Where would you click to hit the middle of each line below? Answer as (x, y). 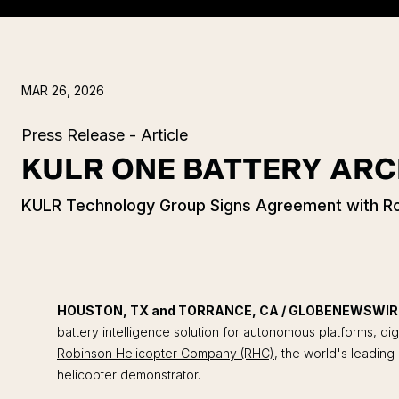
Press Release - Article (105, 134)
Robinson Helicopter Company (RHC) (166, 353)
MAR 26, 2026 (63, 90)
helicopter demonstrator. (129, 374)
